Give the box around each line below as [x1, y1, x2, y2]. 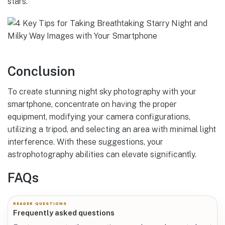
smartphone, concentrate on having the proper [8, 99, 177, 109]
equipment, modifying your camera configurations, [8, 111, 190, 122]
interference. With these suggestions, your [8, 137, 163, 147]
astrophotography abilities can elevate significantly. [8, 149, 196, 159]
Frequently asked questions [13, 208, 115, 217]
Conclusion [8, 64, 75, 79]
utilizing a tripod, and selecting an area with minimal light [8, 124, 216, 134]
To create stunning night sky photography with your [8, 86, 196, 96]
